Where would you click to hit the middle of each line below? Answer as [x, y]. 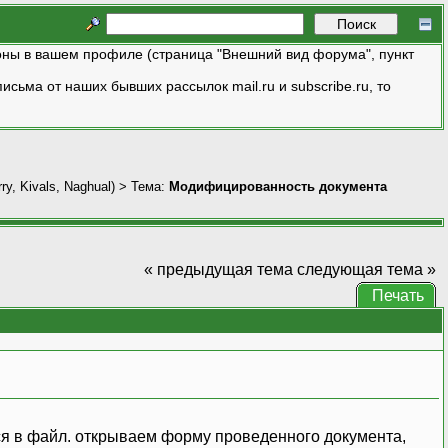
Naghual [87, 186]
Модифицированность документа [278, 186]
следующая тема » [366, 269]
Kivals [38, 186]
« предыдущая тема [218, 269]
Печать [397, 295]
